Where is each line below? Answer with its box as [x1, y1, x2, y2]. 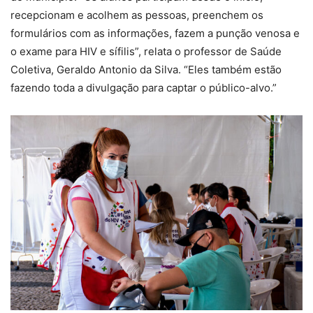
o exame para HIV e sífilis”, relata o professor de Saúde [10, 45, 282, 59]
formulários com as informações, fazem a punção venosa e [10, 27, 300, 41]
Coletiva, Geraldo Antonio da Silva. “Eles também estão [10, 63, 282, 77]
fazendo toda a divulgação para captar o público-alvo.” [10, 81, 277, 95]
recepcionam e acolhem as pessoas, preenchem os [10, 8, 263, 22]
